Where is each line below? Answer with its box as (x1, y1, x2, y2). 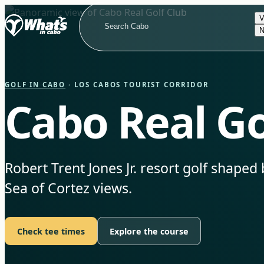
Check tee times (17, 225, 85, 237)
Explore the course (110, 225, 189, 237)
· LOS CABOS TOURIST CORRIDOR (65, 80, 209, 89)
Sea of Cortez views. (5, 179, 132, 197)
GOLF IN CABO (5, 80, 66, 89)
